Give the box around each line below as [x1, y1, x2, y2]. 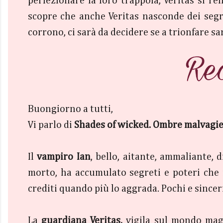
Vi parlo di [28, 120, 74, 130]
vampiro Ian [37, 152, 91, 162]
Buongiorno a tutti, [28, 104, 115, 114]
